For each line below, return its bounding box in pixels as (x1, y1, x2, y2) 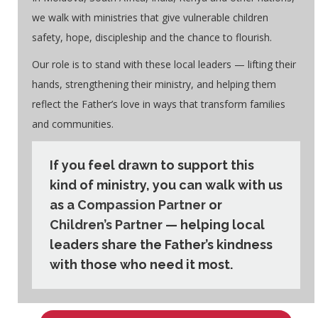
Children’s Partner (50, 216, 163, 232)
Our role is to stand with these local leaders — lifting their (32, 57, 296, 71)
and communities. (32, 116, 114, 131)
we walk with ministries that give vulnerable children (32, 10, 268, 24)
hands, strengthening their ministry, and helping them (32, 77, 276, 91)
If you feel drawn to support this (50, 157, 254, 172)
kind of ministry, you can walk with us (50, 177, 283, 192)
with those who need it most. (50, 256, 233, 272)
